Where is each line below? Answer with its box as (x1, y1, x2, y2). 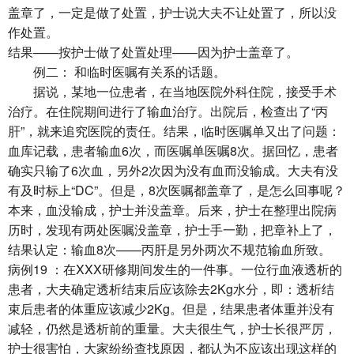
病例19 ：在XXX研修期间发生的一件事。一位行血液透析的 (8, 260, 342, 278)
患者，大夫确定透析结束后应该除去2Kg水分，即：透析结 (8, 280, 334, 298)
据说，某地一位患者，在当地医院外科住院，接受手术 (8, 82, 337, 100)
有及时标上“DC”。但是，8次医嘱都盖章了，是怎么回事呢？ (8, 181, 345, 199)
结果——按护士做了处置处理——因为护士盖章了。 (8, 43, 299, 61)
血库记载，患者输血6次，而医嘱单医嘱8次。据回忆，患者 (8, 141, 338, 160)
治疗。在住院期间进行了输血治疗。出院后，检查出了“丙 (8, 102, 328, 120)
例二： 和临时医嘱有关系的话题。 (8, 62, 226, 81)
